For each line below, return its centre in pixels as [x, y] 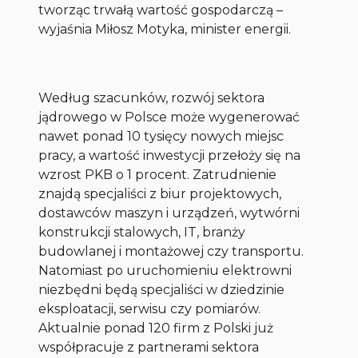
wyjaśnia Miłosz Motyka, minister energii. [165, 30]
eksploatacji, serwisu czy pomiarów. [150, 309]
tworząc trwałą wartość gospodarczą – [161, 10]
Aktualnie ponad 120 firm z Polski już [156, 328]
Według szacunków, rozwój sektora [152, 98]
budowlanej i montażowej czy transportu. [171, 252]
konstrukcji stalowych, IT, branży [142, 233]
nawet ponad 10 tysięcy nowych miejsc [161, 137]
